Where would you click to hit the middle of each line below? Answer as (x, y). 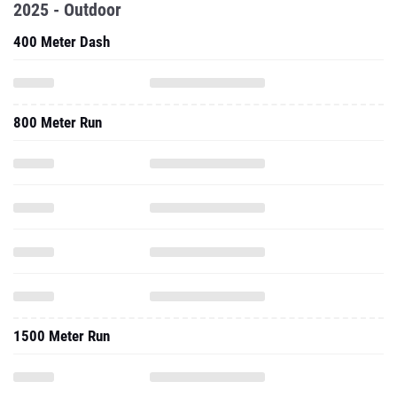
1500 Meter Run (62, 336)
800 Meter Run (58, 122)
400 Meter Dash (62, 42)
